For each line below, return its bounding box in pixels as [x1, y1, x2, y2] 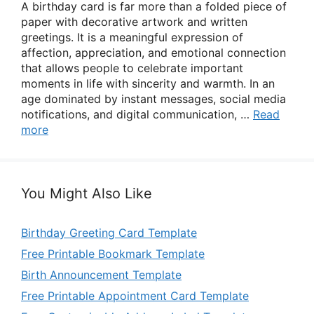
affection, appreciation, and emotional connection [21, 46, 286, 60]
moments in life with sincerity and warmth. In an [21, 76, 275, 90]
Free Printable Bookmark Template [21, 247, 205, 261]
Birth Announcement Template [21, 268, 182, 282]
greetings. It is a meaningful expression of [21, 30, 243, 44]
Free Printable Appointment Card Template [21, 289, 249, 303]
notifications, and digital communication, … [21, 107, 253, 121]
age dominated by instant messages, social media [21, 92, 286, 106]
